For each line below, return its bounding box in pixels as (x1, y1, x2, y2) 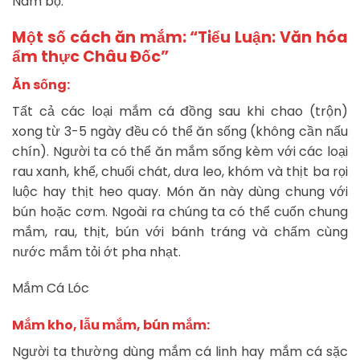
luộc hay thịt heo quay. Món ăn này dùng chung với (12, 182, 348, 201)
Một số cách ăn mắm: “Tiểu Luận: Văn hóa (12, 27, 348, 49)
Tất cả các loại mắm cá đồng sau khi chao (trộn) (12, 101, 348, 121)
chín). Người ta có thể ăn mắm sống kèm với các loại (12, 141, 348, 161)
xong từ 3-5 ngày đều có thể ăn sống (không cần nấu (12, 121, 348, 141)
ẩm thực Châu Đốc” (12, 46, 169, 68)
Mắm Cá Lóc (12, 279, 89, 298)
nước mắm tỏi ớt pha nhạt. (12, 242, 181, 261)
